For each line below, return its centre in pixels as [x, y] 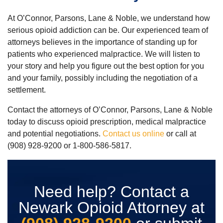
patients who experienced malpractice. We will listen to [104, 54]
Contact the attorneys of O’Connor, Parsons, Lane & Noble [110, 110]
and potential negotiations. [55, 133]
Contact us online [133, 133]
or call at [180, 133]
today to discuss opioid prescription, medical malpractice [107, 121]
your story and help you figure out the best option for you [106, 66]
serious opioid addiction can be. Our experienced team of [108, 30]
